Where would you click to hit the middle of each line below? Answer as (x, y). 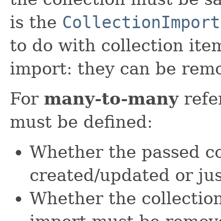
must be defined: (81, 122)
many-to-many (111, 98)
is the (36, 22)
